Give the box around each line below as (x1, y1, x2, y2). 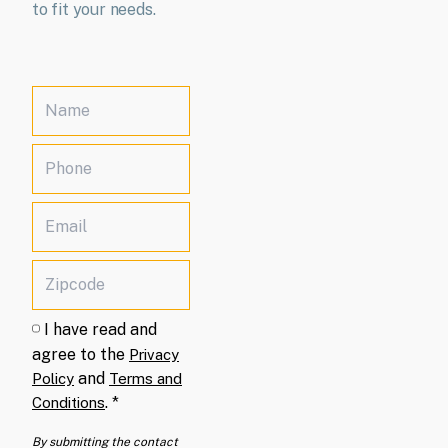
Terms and (109, 370, 182, 388)
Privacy (129, 346, 179, 364)
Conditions (32, 394, 105, 412)
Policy (32, 370, 74, 388)
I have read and (43, 320, 157, 340)
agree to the (32, 345, 129, 365)
